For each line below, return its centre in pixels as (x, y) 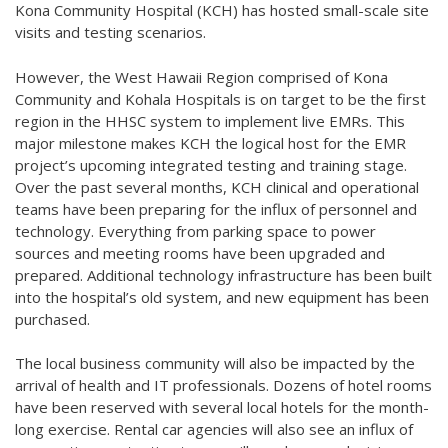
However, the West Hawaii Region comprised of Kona (201, 76)
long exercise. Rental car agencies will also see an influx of (214, 429)
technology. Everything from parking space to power (195, 230)
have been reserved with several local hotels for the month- (222, 407)
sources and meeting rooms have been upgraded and (200, 252)
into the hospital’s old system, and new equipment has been (222, 296)
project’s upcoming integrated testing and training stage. (211, 164)
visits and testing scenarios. (110, 32)
